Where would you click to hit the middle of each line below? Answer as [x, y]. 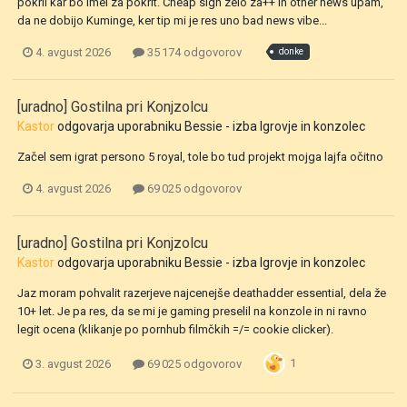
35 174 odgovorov [193, 52]
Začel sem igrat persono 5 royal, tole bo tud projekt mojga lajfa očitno [200, 156]
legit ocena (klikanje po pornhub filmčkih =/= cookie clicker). [175, 330]
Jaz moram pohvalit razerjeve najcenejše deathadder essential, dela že [202, 293]
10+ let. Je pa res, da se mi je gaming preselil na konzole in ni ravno [192, 312]
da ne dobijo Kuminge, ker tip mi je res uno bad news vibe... [172, 20]
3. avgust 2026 [73, 363]
